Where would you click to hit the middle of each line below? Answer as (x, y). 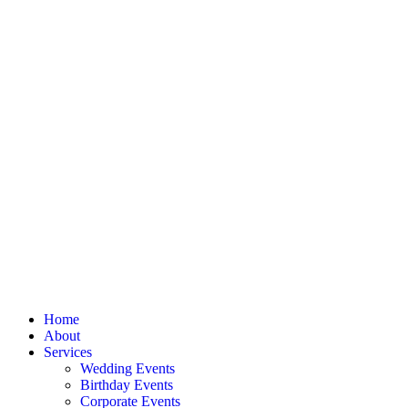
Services (68, 352)
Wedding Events (127, 369)
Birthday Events (127, 385)
